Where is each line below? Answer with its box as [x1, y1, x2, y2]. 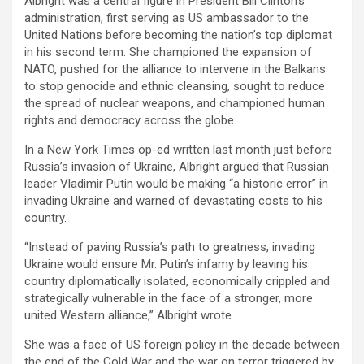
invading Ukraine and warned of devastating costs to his [24, 193, 323, 208]
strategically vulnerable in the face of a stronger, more [24, 290, 313, 305]
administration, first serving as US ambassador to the [24, 10, 309, 25]
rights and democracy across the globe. [24, 112, 236, 128]
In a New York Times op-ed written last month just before [24, 141, 332, 157]
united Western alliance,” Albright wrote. [24, 307, 234, 323]
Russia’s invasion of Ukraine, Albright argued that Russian [24, 158, 329, 174]
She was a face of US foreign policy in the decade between [24, 336, 340, 352]
